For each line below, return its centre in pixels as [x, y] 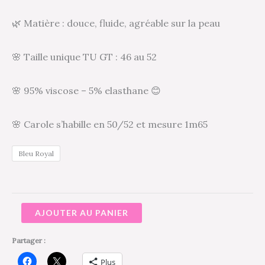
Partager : [29, 240]
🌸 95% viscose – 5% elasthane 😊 [86, 90]
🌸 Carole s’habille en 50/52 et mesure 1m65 [110, 124]
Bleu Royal [36, 153]
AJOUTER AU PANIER [82, 212]
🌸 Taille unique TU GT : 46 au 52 [84, 56]
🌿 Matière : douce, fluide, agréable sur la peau [116, 23]
